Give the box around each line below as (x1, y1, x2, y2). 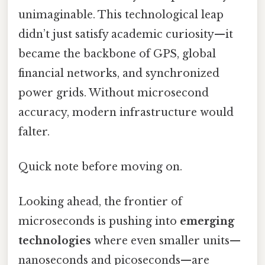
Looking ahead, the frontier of (18, 195, 182, 209)
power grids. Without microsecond (18, 86, 209, 99)
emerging (180, 215, 234, 228)
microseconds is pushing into (18, 215, 180, 228)
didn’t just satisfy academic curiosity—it (18, 27, 233, 41)
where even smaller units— (91, 234, 241, 248)
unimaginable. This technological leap (18, 8, 224, 21)
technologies (18, 234, 91, 248)
